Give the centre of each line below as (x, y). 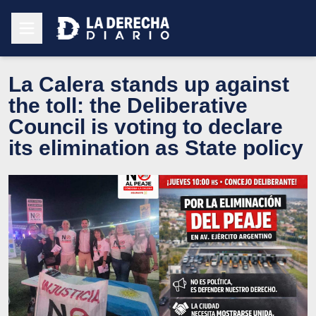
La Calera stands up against (149, 84)
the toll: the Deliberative (128, 105)
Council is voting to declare (146, 126)
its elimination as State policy (156, 147)
